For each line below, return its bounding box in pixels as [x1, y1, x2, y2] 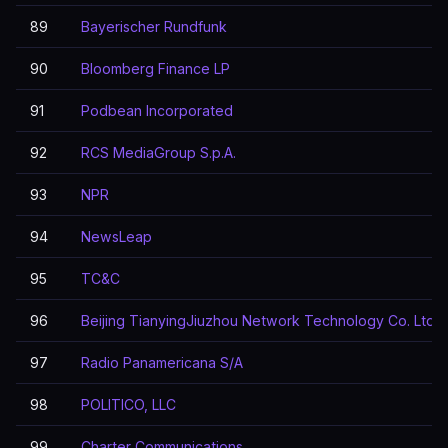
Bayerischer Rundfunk [81, 18, 227, 35]
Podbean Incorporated [81, 102, 233, 119]
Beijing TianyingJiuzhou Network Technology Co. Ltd [81, 312, 435, 329]
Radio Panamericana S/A [81, 354, 243, 371]
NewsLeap [81, 228, 152, 245]
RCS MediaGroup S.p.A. [81, 144, 236, 161]
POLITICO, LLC [81, 396, 176, 413]
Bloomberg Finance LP [81, 60, 230, 77]
